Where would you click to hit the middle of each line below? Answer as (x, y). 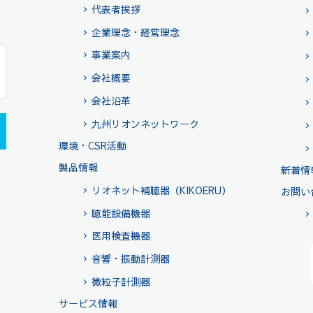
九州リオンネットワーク (145, 123)
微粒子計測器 (121, 281)
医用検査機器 (121, 236)
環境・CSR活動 (92, 145)
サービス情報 (88, 303)
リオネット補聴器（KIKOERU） (161, 190)
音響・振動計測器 (130, 259)
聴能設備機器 (121, 213)
